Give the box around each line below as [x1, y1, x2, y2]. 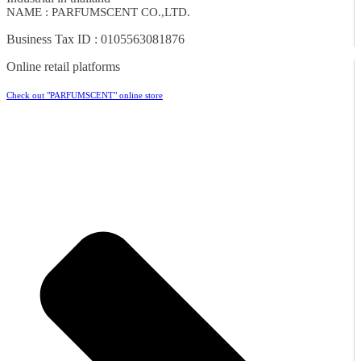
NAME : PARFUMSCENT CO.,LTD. [6, 5, 190, 19]
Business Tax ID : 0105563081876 [6, 31, 185, 46]
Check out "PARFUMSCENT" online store [6, 89, 163, 100]
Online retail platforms [6, 59, 120, 73]
